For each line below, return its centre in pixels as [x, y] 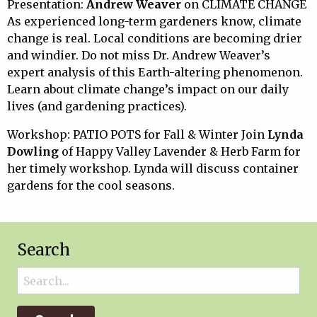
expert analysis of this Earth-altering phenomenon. [155, 73]
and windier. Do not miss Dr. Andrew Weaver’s [139, 56]
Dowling [33, 152]
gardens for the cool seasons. [91, 186]
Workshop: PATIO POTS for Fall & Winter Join [137, 135]
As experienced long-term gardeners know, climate [154, 22]
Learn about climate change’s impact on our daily [148, 90]
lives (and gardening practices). [97, 106]
